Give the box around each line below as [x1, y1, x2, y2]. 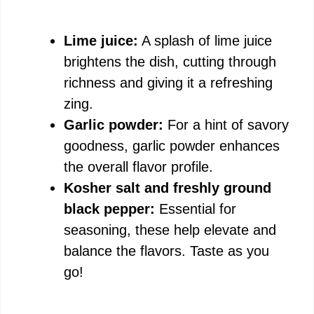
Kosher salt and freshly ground [64, 180, 271, 196]
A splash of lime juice [138, 33, 272, 48]
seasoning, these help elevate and [64, 222, 276, 238]
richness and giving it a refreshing [64, 75, 273, 90]
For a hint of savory [163, 117, 289, 132]
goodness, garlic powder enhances [64, 138, 280, 153]
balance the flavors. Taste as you [64, 243, 269, 259]
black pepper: [64, 201, 155, 217]
